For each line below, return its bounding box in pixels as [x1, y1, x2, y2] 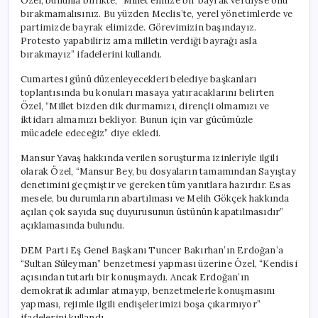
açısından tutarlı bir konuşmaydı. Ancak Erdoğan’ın [21, 270, 249, 283]
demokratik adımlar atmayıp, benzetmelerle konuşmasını [21, 284, 275, 297]
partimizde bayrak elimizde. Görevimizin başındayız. [21, 21, 257, 33]
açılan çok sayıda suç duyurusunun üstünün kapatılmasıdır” [21, 205, 284, 218]
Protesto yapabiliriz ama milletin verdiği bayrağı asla [21, 34, 257, 47]
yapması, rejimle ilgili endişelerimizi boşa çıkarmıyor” [21, 297, 261, 310]
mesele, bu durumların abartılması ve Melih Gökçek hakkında [21, 192, 290, 204]
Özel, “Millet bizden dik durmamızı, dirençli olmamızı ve [21, 99, 270, 112]
